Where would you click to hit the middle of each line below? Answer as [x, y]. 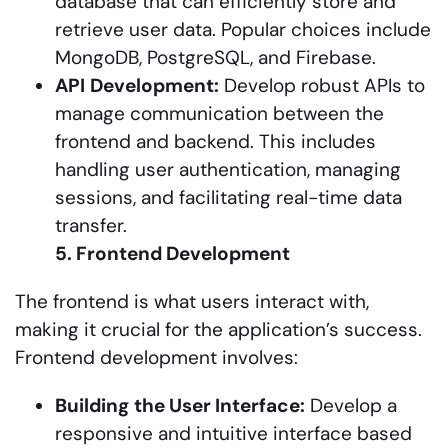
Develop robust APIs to [322, 85]
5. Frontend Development [172, 253]
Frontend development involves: [156, 357]
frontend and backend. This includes [215, 141]
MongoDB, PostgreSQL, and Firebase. [215, 57]
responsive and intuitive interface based [233, 433]
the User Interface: [219, 405]
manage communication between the [219, 113]
